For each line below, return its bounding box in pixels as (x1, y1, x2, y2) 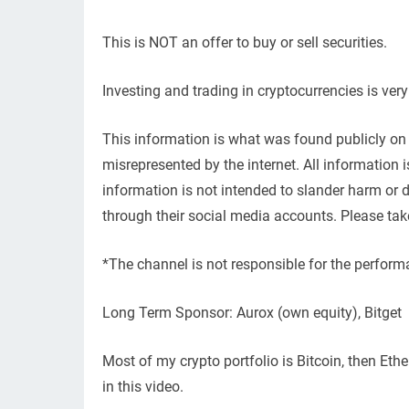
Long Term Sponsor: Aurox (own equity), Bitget (102, 304, 402, 322)
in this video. (102, 378, 184, 396)
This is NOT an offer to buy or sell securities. (102, 34, 387, 52)
